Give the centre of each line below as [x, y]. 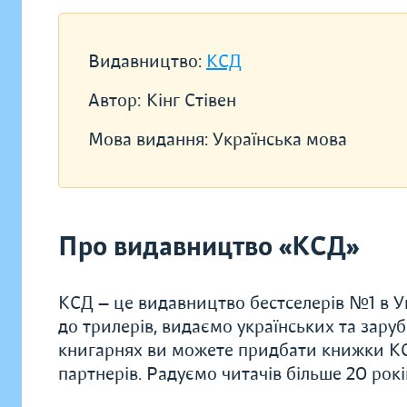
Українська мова [280, 139]
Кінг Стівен [191, 100]
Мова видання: [150, 139]
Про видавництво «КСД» [208, 247]
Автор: [114, 100]
